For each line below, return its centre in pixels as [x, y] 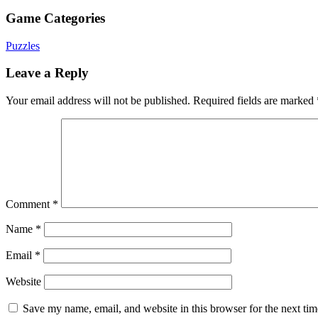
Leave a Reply [47, 73]
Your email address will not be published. [98, 100]
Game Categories [55, 18]
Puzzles [23, 45]
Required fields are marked [255, 100]
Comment [29, 204]
